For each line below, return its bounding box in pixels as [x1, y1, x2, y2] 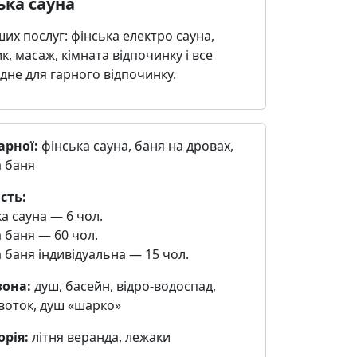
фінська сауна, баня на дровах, [37, 136, 233, 155]
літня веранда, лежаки [28, 328, 171, 346]
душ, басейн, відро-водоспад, [30, 277, 216, 295]
